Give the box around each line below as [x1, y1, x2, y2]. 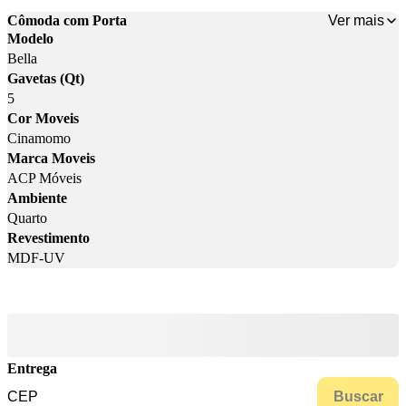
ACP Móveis [7, 170, 82, 187]
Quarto [7, 210, 47, 227]
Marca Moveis [7, 150, 95, 167]
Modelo [7, 31, 53, 47]
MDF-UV [7, 250, 65, 266]
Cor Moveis [7, 111, 79, 127]
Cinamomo [7, 130, 71, 147]
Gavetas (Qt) [7, 71, 84, 87]
